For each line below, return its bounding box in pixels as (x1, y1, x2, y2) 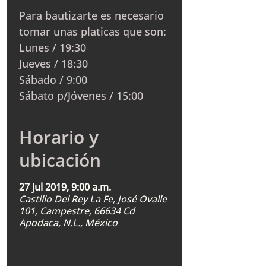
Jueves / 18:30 (19, 56, 88, 71)
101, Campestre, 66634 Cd (19, 204, 135, 217)
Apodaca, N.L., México (19, 216, 118, 229)
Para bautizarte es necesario (19, 8, 164, 23)
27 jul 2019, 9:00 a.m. (19, 180, 111, 194)
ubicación (19, 148, 101, 172)
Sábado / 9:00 (19, 72, 87, 87)
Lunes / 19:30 (19, 40, 86, 55)
